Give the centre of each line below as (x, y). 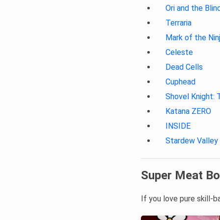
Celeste (179, 52)
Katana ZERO (188, 111)
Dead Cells (184, 67)
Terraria (179, 23)
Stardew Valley (192, 141)
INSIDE (178, 126)
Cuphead (180, 82)
